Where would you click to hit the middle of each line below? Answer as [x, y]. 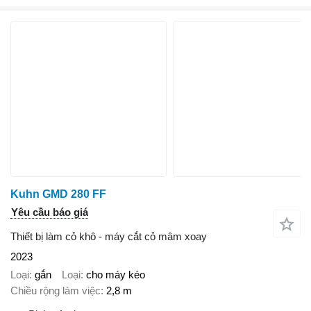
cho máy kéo [116, 275]
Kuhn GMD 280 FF [58, 194]
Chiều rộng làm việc [56, 291]
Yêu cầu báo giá [50, 212]
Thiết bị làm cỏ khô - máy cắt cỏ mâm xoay [109, 236]
